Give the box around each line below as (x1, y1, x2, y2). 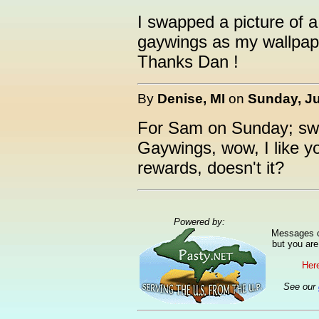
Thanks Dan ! (137, 52, 239, 71)
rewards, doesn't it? (137, 158, 284, 177)
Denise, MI (157, 90, 225, 106)
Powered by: (174, 216, 231, 227)
